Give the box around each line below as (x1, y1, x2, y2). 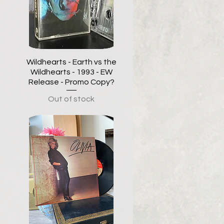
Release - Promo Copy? (28, 78, 114, 86)
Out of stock (48, 95, 95, 103)
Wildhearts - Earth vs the (26, 58, 116, 66)
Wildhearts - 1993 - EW (30, 68, 112, 76)
